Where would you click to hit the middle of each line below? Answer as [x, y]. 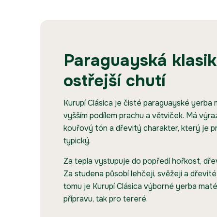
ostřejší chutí [115, 81]
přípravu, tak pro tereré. [106, 199]
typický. [77, 141]
